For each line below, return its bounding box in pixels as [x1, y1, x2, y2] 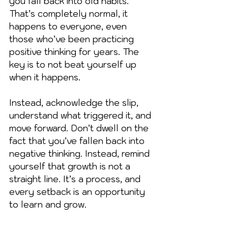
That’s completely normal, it [9, 8, 130, 19]
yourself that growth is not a [9, 160, 133, 172]
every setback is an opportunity [9, 186, 148, 197]
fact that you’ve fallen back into [9, 135, 147, 147]
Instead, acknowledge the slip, [9, 97, 141, 108]
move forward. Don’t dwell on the [9, 122, 151, 134]
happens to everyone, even [9, 20, 129, 32]
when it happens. [9, 71, 80, 83]
